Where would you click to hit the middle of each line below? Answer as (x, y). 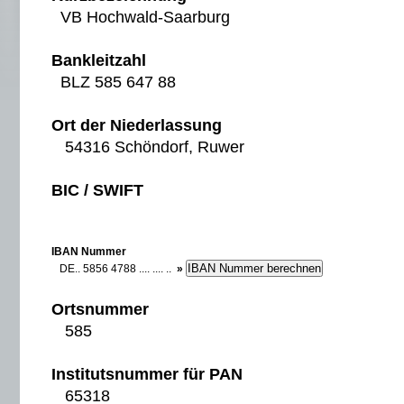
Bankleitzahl (99, 60)
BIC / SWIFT (97, 190)
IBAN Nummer (89, 252)
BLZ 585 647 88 (114, 82)
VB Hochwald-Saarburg (141, 17)
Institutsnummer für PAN (147, 374)
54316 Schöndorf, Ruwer (148, 147)
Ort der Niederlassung (137, 125)
